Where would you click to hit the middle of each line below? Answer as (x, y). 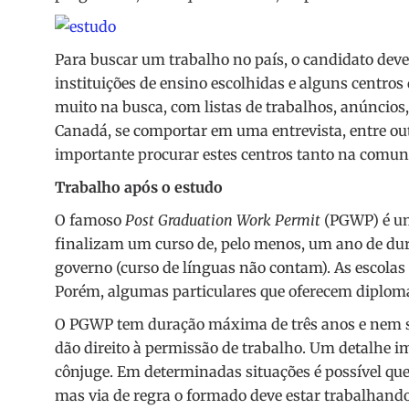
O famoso (90, 220)
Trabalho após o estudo (139, 188)
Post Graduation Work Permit (223, 220)
